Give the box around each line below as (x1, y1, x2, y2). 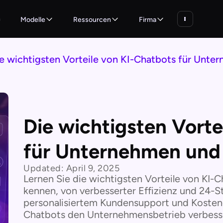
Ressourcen (73, 15, 111, 24)
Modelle (20, 15, 45, 24)
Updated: (23, 163, 66, 174)
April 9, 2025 (66, 163, 120, 174)
